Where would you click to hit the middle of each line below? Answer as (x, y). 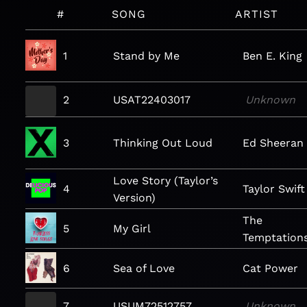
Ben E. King (273, 56)
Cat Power (271, 268)
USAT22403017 (152, 99)
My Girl (132, 229)
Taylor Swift (274, 189)
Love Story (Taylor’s (165, 180)
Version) (134, 197)
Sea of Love (144, 268)
